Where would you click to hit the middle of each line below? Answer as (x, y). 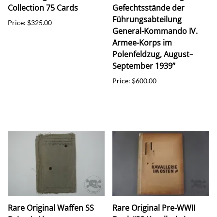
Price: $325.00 (30, 22)
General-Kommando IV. (155, 31)
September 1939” (144, 66)
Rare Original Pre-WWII (154, 208)
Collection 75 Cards (43, 8)
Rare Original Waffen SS (51, 208)
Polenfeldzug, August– (153, 54)
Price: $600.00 (134, 80)
